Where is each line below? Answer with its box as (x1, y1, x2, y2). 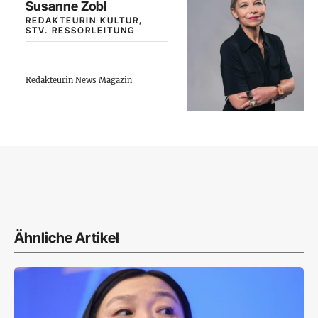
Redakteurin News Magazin (26, 75, 132, 85)
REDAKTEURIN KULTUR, (26, 14, 143, 26)
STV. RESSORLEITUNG (26, 24, 136, 35)
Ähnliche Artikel (14, 229, 119, 246)
